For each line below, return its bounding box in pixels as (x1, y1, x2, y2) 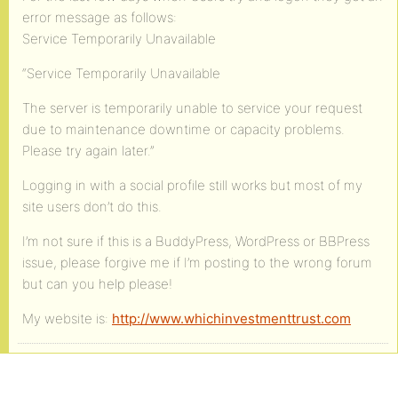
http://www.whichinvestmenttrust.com (112, 310, 351, 327)
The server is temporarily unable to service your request (22, 99, 362, 116)
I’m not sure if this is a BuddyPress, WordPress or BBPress (22, 233, 370, 250)
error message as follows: (22, 9, 177, 26)
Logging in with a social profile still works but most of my (22, 177, 362, 194)
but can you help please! (22, 275, 172, 292)
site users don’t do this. (22, 198, 162, 215)
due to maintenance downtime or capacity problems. (22, 121, 345, 138)
